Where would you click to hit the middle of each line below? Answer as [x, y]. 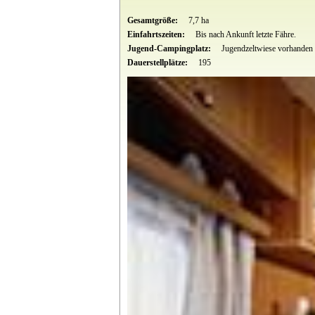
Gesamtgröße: [153, 20]
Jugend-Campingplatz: [170, 48]
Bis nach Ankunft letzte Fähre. [245, 34]
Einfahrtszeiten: [157, 34]
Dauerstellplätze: [158, 62]
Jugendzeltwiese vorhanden [267, 48]
